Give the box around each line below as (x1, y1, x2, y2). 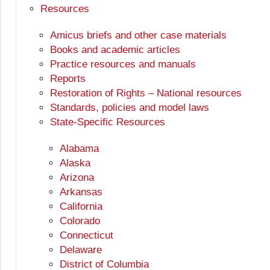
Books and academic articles (50, 44, 180, 56)
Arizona (60, 172, 94, 184)
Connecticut (60, 230, 113, 242)
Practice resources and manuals (50, 58, 196, 71)
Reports (50, 73, 86, 85)
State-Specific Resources (50, 116, 165, 128)
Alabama (60, 143, 99, 155)
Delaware (60, 244, 102, 256)
